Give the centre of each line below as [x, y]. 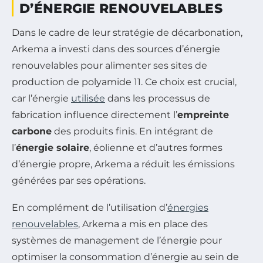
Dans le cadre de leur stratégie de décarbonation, [127, 32]
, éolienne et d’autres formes [156, 147]
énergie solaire [53, 147]
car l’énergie [41, 98]
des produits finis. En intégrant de [132, 131]
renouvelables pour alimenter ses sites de [109, 65]
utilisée [88, 98]
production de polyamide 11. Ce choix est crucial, [124, 82]
